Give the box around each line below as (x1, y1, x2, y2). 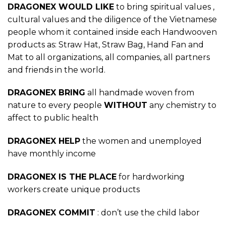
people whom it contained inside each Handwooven (8, 27, 217, 37)
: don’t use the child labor (95, 207, 200, 217)
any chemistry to (147, 100, 216, 110)
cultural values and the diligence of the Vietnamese (8, 14, 217, 24)
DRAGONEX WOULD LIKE (8, 2, 114, 12)
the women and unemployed (80, 136, 202, 146)
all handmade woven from (85, 88, 194, 98)
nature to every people (8, 100, 104, 110)
